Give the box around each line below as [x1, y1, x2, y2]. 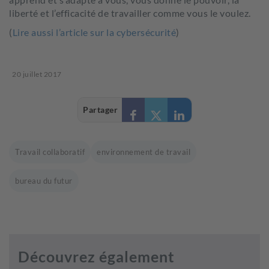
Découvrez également [18, 247, 175, 265]
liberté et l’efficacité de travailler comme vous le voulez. [9, 7, 251, 19]
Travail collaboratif [15, 147, 85, 157]
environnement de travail [97, 147, 190, 157]
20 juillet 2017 [12, 70, 62, 79]
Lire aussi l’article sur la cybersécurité [12, 26, 176, 38]
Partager [83, 104, 118, 115]
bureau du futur [15, 176, 73, 186]
